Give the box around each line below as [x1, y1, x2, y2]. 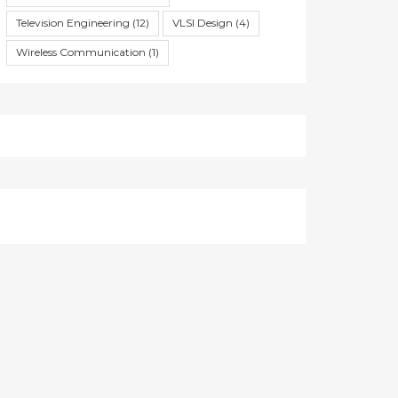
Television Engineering [16, 16, 130, 29]
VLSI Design [172, 16, 233, 29]
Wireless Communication [16, 45, 146, 59]
